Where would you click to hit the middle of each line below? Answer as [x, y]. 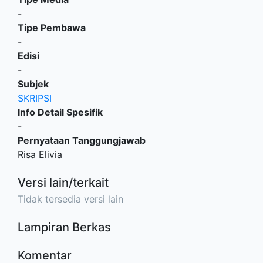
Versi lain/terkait [63, 183]
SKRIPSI [35, 98]
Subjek [33, 84]
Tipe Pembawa [52, 28]
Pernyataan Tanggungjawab [82, 140]
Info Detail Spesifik [60, 112]
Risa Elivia [40, 154]
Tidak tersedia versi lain [70, 199]
